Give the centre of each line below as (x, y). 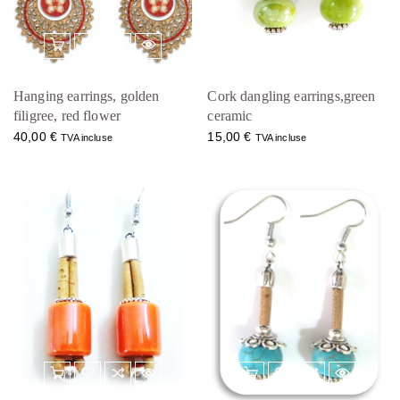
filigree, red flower (67, 116)
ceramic (230, 116)
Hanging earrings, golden (87, 96)
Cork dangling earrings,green (292, 96)
